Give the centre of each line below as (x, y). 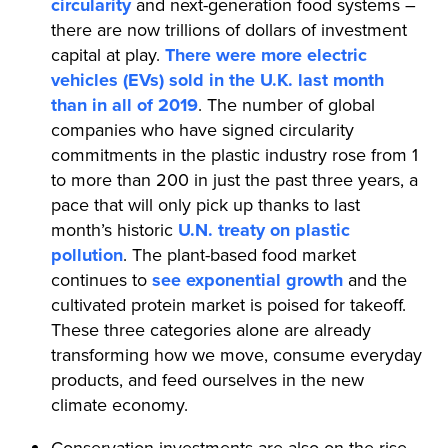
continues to (101, 279)
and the (374, 279)
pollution (86, 254)
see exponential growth (247, 279)
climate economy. (119, 404)
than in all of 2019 (124, 104)
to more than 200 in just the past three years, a (234, 179)
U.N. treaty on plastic (263, 229)
